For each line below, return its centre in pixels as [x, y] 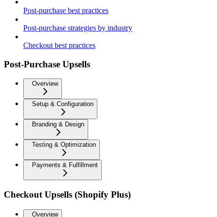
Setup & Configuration [63, 104]
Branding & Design [58, 124]
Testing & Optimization [64, 145]
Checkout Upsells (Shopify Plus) [67, 195]
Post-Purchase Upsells [47, 64]
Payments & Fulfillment [65, 165]
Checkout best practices [59, 45]
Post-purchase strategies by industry [78, 28]
